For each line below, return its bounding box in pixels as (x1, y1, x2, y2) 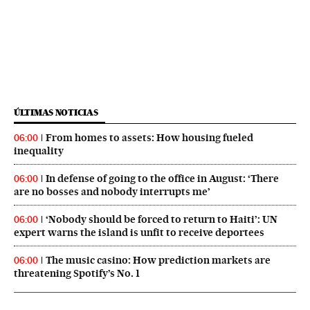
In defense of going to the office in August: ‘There (46, 172, 279, 185)
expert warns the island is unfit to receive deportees (14, 226, 264, 239)
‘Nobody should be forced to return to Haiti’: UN (46, 212, 277, 226)
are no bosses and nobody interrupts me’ (14, 185, 210, 198)
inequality (14, 144, 64, 157)
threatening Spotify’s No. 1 (14, 266, 140, 280)
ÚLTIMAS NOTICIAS (14, 107, 98, 118)
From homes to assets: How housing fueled (46, 131, 253, 144)
